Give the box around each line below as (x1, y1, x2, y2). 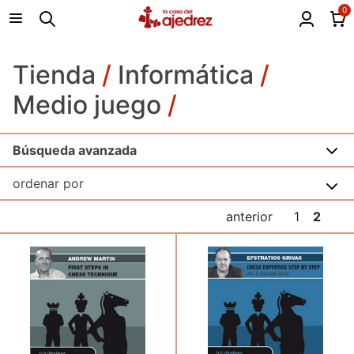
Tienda (13, 59, 96, 91)
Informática (118, 59, 254, 91)
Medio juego (13, 89, 161, 121)
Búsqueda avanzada (13, 142, 137, 159)
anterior (226, 209, 273, 225)
